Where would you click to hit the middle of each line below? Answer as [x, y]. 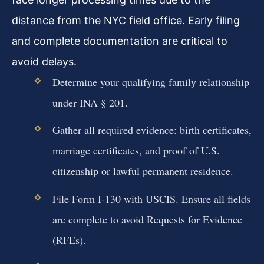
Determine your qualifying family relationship [151, 82]
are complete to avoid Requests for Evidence [147, 219]
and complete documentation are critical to [120, 41]
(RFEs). [69, 240]
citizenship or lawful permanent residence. [143, 171]
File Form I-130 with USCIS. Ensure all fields [151, 198]
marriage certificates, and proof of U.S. [136, 151]
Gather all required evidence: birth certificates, [152, 130]
